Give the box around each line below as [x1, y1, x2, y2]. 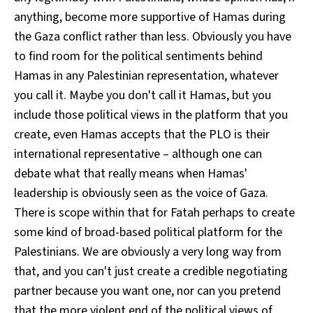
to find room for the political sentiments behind [14, 47, 263, 65]
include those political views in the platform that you [14, 105, 288, 124]
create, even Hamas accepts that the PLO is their [14, 125, 270, 143]
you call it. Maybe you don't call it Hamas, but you [14, 86, 271, 104]
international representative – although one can [14, 145, 262, 163]
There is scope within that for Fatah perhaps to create [14, 203, 295, 221]
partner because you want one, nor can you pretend [14, 282, 281, 300]
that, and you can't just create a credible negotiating [14, 262, 288, 280]
